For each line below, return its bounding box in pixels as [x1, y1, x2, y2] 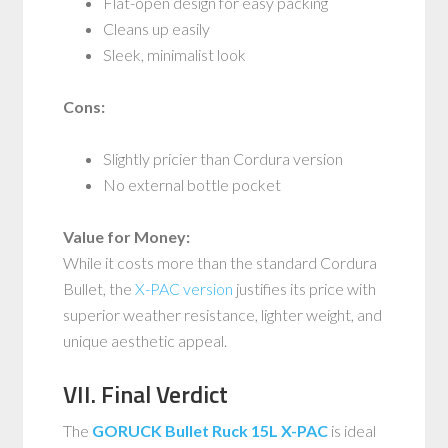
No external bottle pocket [103, 175, 282, 195]
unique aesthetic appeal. [63, 331, 228, 351]
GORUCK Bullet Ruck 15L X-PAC [92, 421, 329, 441]
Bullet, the [63, 279, 136, 299]
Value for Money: [63, 227, 191, 247]
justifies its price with [233, 279, 377, 299]
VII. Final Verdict [63, 376, 229, 413]
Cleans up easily [103, 19, 211, 39]
